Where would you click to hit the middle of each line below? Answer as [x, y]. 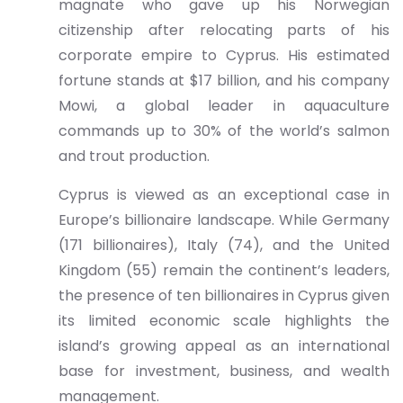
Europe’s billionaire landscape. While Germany [224, 220]
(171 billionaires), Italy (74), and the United [224, 245]
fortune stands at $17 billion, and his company [224, 81]
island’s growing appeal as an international [224, 346]
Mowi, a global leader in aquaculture [224, 106]
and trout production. [136, 156]
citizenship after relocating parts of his [224, 30]
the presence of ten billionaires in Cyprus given [224, 296]
